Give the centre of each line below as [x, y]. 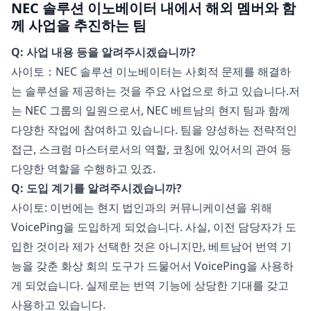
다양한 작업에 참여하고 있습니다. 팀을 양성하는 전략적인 [154, 130]
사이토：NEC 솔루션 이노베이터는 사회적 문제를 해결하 [151, 72]
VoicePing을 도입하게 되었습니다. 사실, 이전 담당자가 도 [154, 227]
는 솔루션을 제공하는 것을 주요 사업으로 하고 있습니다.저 [155, 91]
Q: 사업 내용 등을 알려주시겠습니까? [103, 52]
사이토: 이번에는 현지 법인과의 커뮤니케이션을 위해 [142, 208]
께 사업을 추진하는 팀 [79, 26]
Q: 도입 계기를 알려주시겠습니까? [96, 188]
